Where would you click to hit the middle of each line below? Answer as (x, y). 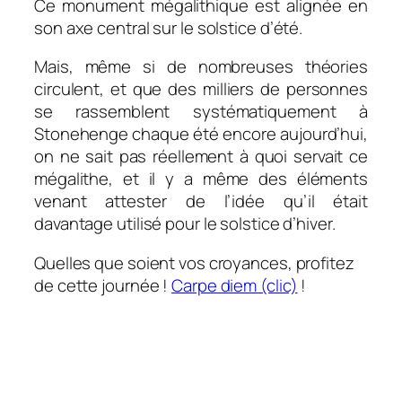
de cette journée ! (103, 285)
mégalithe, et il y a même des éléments (201, 179)
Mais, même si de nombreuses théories (201, 67)
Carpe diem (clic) (235, 285)
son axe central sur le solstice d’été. (169, 27)
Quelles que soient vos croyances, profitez (194, 262)
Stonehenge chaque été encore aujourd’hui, (201, 134)
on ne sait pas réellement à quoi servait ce (201, 157)
